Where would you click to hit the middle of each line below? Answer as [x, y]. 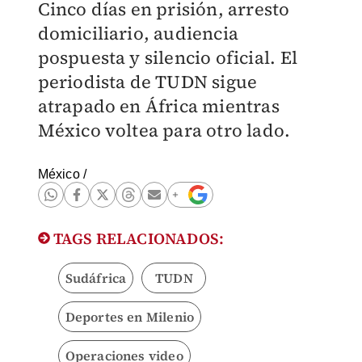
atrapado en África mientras [158, 106]
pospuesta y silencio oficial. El [167, 57]
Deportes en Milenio [130, 317]
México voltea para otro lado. [164, 130]
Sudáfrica [96, 278]
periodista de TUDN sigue [147, 82]
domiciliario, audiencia [138, 33]
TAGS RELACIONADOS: [137, 238]
